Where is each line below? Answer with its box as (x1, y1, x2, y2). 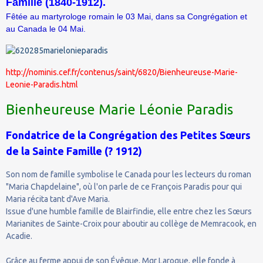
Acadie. (6, 231, 32, 241)
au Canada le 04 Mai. (6, 23, 86, 33)
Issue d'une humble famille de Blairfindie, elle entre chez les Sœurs (6, 206, 252, 216)
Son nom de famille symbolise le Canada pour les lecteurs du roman (6, 169, 251, 179)
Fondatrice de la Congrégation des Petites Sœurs (6, 129, 251, 141)
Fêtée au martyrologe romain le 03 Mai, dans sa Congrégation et (6, 11, 247, 21)
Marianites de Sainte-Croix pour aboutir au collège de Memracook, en (6, 218, 257, 228)
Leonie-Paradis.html (6, 79, 78, 89)
